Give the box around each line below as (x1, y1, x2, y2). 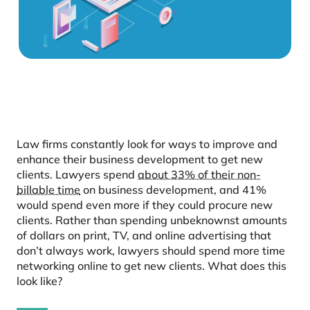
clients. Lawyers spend (17, 167, 138, 182)
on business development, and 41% (80, 183, 266, 197)
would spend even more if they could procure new (17, 198, 273, 212)
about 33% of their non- (138, 167, 261, 182)
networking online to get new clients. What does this (17, 259, 286, 273)
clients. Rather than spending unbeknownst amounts (17, 213, 287, 228)
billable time (17, 183, 80, 197)
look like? (17, 274, 62, 289)
